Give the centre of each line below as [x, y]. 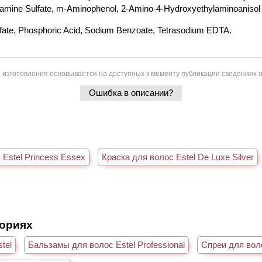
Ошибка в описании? [131, 93]
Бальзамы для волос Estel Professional [106, 245]
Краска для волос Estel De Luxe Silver [178, 157]
